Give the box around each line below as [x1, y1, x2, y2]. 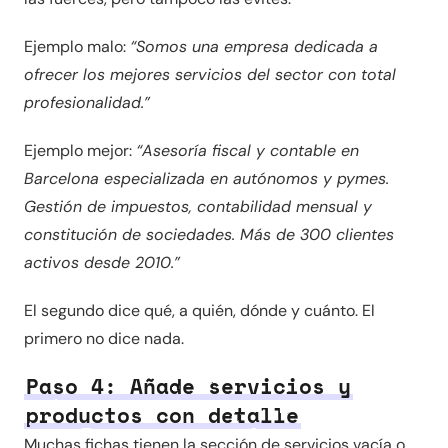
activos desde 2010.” [24, 252, 180, 273]
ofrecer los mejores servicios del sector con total [24, 64, 396, 85]
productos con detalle [26, 400, 299, 431]
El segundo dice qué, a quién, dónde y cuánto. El [24, 300, 375, 321]
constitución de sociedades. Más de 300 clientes [24, 224, 394, 245]
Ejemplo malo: [24, 36, 130, 57]
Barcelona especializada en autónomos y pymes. [24, 168, 389, 189]
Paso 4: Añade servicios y [26, 371, 351, 402]
